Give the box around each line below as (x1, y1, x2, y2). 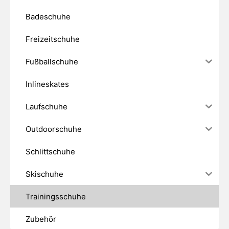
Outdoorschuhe (26, 124, 82, 134)
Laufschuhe (26, 101, 67, 111)
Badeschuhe (26, 11, 71, 21)
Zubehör (26, 214, 56, 224)
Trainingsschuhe (26, 191, 86, 201)
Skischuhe (26, 169, 63, 179)
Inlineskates (26, 79, 69, 89)
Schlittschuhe (26, 146, 75, 156)
